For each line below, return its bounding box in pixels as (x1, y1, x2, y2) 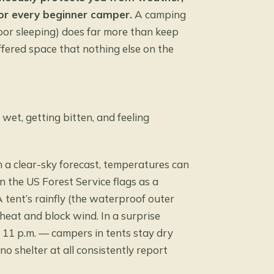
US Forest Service (26, 174, 111, 188)
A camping (132, 8, 186, 21)
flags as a (111, 174, 158, 188)
